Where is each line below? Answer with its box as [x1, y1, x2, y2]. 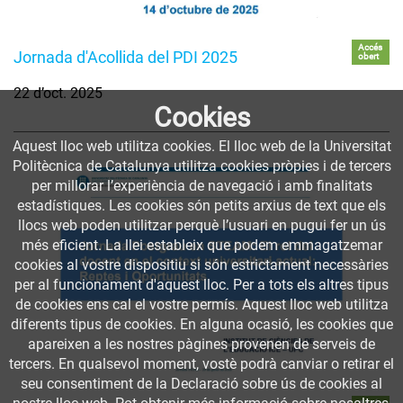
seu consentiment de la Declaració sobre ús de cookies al [21, 375, 382, 392]
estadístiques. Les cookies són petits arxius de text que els [17, 197, 386, 214]
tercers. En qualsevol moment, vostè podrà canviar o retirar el [9, 355, 394, 372]
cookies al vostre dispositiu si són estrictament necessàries [14, 256, 389, 273]
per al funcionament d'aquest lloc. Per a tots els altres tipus [14, 276, 389, 293]
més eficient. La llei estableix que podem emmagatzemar [21, 237, 382, 254]
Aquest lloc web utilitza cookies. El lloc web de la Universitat [12, 138, 391, 155]
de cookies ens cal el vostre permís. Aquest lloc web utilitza [14, 296, 389, 313]
